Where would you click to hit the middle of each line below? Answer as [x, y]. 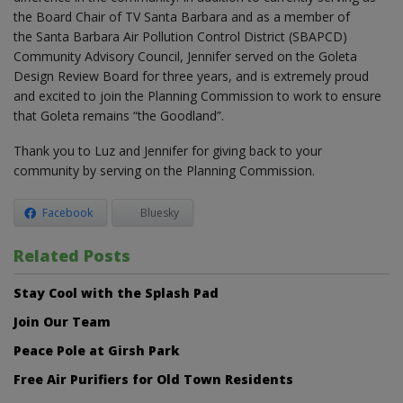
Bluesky [160, 212]
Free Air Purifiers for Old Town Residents [153, 379]
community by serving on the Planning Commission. [164, 170]
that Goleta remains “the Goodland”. [119, 115]
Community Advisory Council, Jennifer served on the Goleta [185, 56]
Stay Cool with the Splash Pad [116, 292]
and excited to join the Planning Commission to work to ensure [197, 95]
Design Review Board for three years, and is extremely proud [191, 76]
